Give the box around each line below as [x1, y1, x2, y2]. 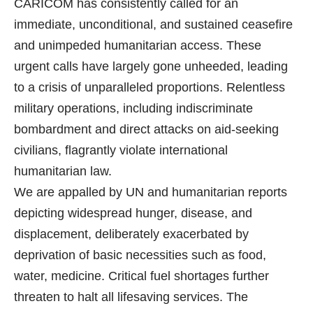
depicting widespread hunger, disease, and [14, 206, 252, 221]
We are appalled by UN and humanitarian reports [14, 185, 287, 200]
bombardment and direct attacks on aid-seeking [14, 122, 279, 137]
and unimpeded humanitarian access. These [14, 38, 261, 53]
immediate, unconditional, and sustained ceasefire [14, 17, 293, 32]
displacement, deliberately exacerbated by [14, 227, 249, 242]
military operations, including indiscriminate [14, 101, 253, 116]
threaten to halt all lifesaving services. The [14, 290, 248, 305]
